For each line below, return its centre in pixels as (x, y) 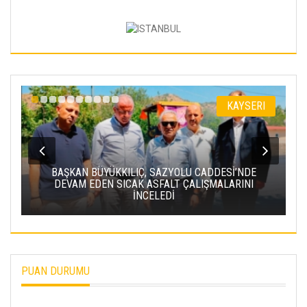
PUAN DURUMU (56, 271)
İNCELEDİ (143, 196)
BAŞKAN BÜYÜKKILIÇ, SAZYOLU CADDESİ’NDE (143, 173)
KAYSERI (236, 106)
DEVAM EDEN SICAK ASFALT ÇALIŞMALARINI (143, 184)
